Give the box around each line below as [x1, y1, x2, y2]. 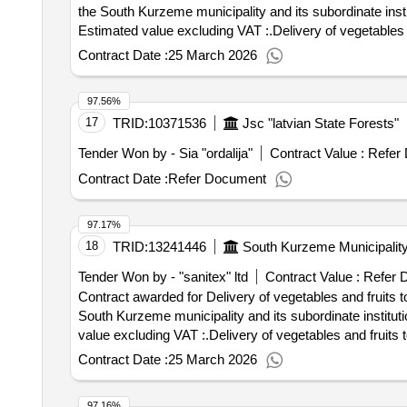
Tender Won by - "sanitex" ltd [77, 269, 248, 284]
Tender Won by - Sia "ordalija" [77, 145, 253, 161]
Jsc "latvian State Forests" [242, 115, 399, 131]
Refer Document [167, 171, 266, 186]
